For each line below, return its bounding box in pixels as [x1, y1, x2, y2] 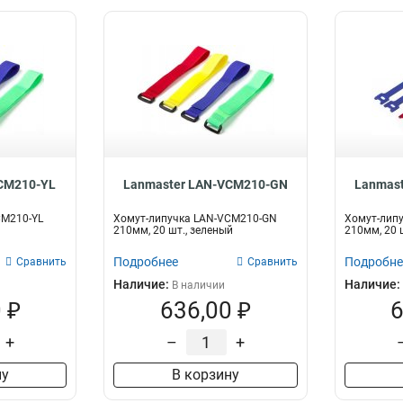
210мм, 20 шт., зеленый [113, 224, 234, 237]
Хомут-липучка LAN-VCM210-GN [113, 212, 278, 225]
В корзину [171, 366, 239, 383]
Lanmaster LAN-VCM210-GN [122, 177, 288, 192]
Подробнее [113, 255, 179, 269]
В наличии [172, 279, 226, 291]
